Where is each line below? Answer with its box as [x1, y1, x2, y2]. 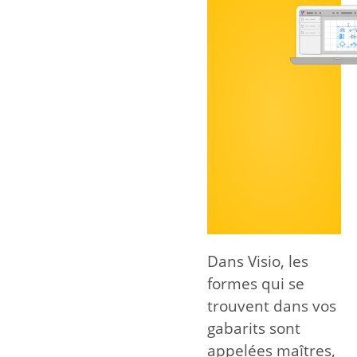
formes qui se [207, 273, 304, 295]
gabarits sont [207, 318, 300, 339]
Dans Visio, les [207, 251, 308, 273]
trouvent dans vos [207, 296, 336, 317]
